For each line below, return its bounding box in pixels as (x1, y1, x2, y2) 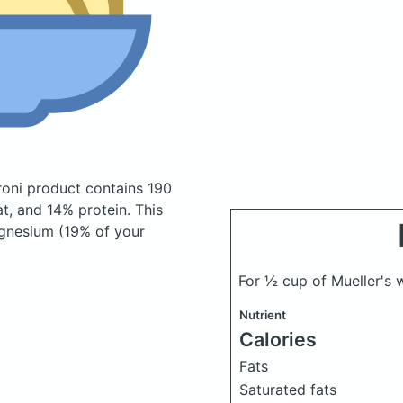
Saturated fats (239, 381, 336, 399)
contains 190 (85, 179, 172, 197)
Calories (239, 327, 317, 351)
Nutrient (239, 308, 286, 322)
